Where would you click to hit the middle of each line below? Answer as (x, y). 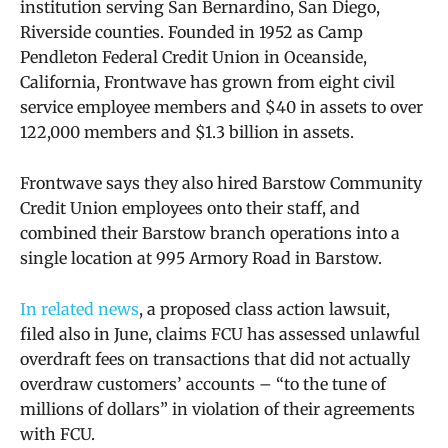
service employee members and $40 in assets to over (221, 107)
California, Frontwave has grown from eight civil (207, 82)
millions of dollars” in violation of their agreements (217, 409)
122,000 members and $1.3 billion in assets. (187, 132)
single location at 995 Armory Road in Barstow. (201, 258)
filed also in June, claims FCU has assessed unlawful (220, 334)
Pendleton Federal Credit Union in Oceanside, (193, 57)
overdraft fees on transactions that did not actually (215, 359)
